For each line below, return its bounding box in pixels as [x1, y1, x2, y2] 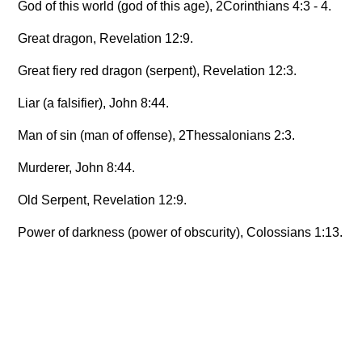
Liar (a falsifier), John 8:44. [18, 96, 170, 111]
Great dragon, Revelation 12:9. [18, 32, 194, 46]
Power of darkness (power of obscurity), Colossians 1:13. [18, 225, 343, 240]
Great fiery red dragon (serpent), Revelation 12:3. [18, 64, 297, 78]
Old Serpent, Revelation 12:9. [18, 193, 187, 208]
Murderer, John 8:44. [18, 161, 136, 175]
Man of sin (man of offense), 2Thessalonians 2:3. [18, 128, 296, 143]
